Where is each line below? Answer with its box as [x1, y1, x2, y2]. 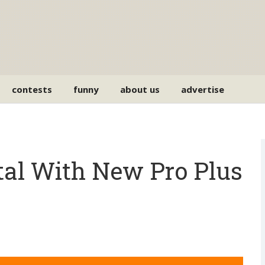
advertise [181, 83, 225, 95]
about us [120, 83, 160, 95]
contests [12, 83, 53, 95]
